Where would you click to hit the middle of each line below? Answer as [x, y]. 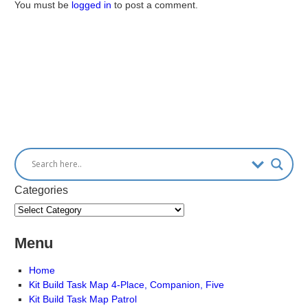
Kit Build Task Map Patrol [83, 299]
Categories [41, 190]
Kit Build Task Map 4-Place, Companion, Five [127, 284]
